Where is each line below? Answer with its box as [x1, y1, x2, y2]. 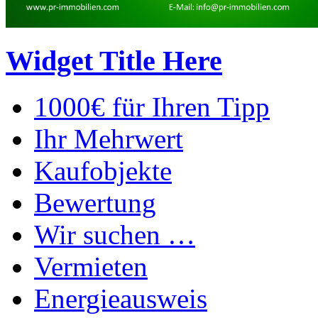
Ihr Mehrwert [34, 123, 183, 154]
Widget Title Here [6, 45, 222, 77]
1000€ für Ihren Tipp [34, 91, 270, 122]
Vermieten [34, 251, 148, 282]
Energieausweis [34, 283, 207, 314]
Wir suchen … [34, 219, 195, 250]
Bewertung [34, 187, 156, 218]
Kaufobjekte [34, 155, 172, 186]
